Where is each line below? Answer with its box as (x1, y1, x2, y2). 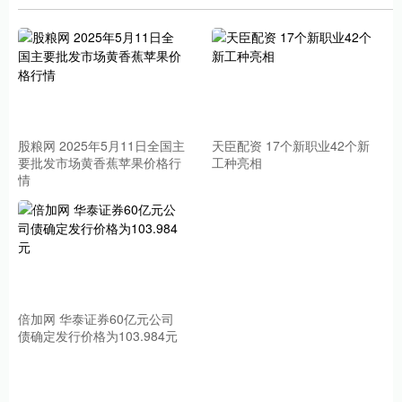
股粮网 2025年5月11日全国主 (18, 136, 185, 155)
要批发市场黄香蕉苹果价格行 (18, 153, 181, 172)
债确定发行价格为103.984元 (18, 326, 178, 345)
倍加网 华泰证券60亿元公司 (18, 309, 174, 328)
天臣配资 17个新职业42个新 (212, 136, 371, 155)
